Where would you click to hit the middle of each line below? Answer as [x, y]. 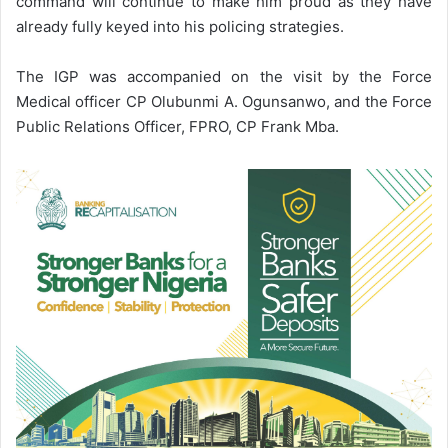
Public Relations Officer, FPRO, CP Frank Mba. [177, 127]
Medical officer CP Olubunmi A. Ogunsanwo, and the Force [224, 102]
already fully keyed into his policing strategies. [180, 27]
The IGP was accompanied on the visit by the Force [224, 77]
